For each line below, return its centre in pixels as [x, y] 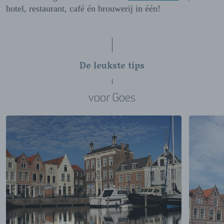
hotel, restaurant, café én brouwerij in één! [83, 9]
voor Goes [112, 98]
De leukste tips [112, 67]
